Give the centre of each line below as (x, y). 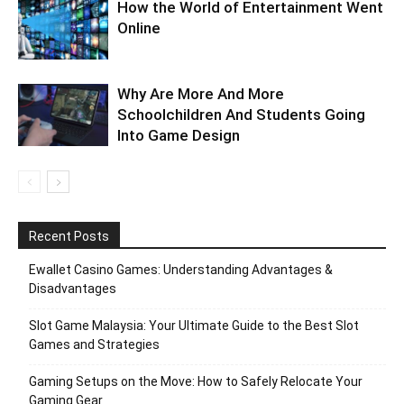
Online (139, 28)
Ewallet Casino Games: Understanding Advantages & (181, 270)
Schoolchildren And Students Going (241, 115)
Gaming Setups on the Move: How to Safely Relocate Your (196, 382)
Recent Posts (69, 237)
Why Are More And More (201, 94)
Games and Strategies (94, 345)
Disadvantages (73, 289)
